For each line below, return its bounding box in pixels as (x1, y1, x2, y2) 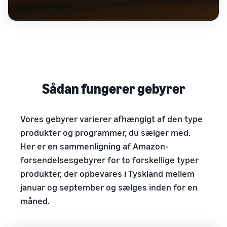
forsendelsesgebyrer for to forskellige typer (20, 154, 199, 165)
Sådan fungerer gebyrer (42, 80, 185, 97)
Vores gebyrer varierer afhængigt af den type (20, 113, 203, 124)
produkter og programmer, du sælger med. (20, 127, 191, 138)
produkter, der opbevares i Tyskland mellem (20, 168, 195, 179)
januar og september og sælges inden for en (20, 181, 198, 193)
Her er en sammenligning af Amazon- (20, 140, 168, 152)
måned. (20, 195, 50, 206)
